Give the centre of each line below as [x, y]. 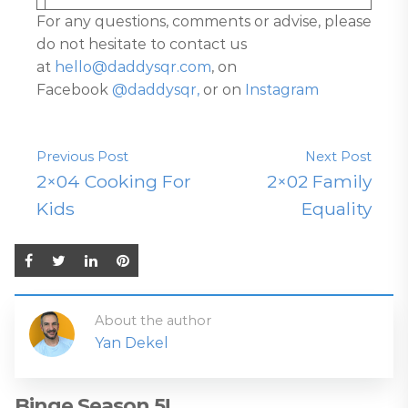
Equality [337, 209]
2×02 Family [319, 181]
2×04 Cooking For [114, 181]
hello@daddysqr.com [133, 67]
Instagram [282, 90]
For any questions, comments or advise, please [204, 21]
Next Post [338, 157]
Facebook [74, 90]
